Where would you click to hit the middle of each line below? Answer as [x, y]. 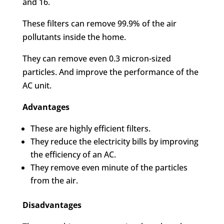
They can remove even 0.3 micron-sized [96, 58]
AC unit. [37, 85]
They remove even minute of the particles [109, 167]
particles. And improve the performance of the [110, 72]
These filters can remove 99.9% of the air [99, 23]
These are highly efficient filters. [90, 128]
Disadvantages [52, 205]
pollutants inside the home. [74, 37]
